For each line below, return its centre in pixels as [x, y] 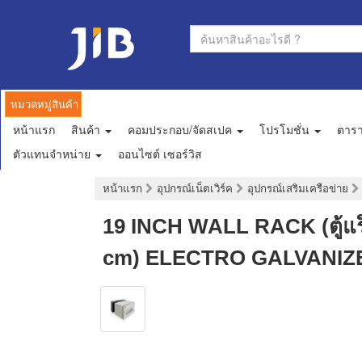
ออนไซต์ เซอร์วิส [160, 154]
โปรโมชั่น [286, 130]
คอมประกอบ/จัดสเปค [181, 130]
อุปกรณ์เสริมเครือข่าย [299, 189]
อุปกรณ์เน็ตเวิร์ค [196, 189]
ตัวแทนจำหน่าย [53, 154]
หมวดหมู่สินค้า [44, 104]
